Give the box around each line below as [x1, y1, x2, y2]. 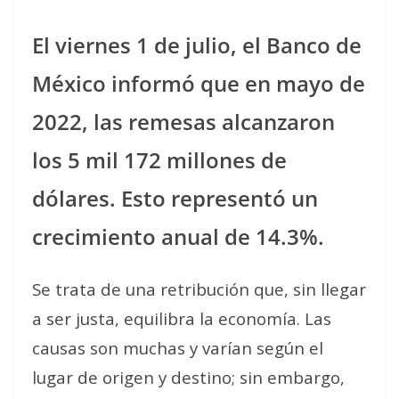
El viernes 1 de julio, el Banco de [32, 29, 362, 60]
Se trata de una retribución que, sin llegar [32, 277, 366, 300]
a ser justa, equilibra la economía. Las [32, 306, 331, 330]
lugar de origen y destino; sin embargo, [32, 365, 345, 388]
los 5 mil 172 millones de [32, 144, 287, 175]
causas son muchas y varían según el [32, 336, 323, 359]
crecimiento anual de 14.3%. [32, 221, 324, 251]
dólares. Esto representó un [32, 183, 318, 213]
